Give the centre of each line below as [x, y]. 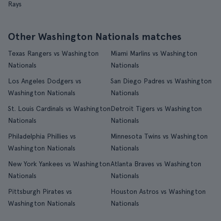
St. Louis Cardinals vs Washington [59, 109]
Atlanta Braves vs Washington [156, 164]
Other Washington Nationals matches [95, 37]
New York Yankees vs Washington [59, 164]
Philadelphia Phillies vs [42, 136]
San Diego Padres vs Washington [161, 81]
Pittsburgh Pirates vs [40, 191]
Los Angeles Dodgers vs [45, 81]
